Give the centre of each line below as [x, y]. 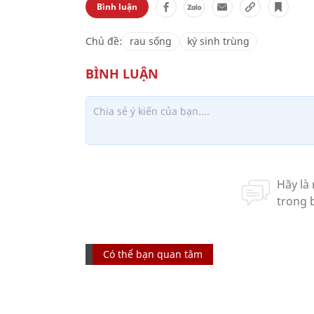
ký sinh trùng [218, 41]
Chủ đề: [104, 41]
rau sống [151, 41]
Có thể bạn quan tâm [153, 254]
